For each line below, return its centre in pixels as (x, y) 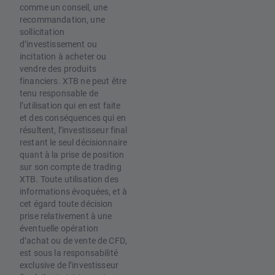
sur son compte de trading (71, 167)
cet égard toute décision (66, 204)
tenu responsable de (59, 93)
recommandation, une (62, 20)
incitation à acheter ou (63, 56)
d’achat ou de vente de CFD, (74, 241)
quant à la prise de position (72, 155)
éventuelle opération (59, 228)
